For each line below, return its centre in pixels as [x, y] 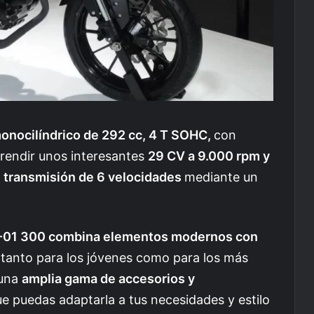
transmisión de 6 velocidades [94, 177]
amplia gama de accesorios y [108, 278]
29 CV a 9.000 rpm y [209, 156]
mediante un [221, 177]
